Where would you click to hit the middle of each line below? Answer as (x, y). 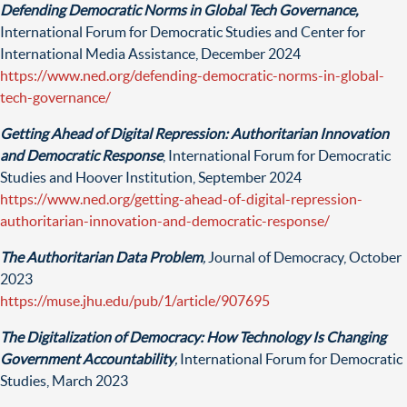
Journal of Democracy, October (303, 257)
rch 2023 (100, 380)
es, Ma (53, 380)
